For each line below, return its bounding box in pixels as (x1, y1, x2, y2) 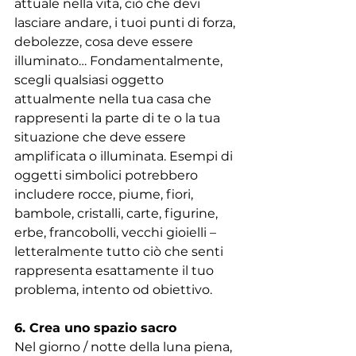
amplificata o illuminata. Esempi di (14, 148, 236, 164)
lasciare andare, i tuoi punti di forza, (14, 14, 238, 30)
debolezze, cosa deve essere (14, 33, 196, 49)
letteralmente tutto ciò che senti (14, 243, 226, 259)
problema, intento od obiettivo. (14, 281, 212, 297)
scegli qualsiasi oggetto (14, 72, 167, 87)
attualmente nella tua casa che (14, 91, 215, 106)
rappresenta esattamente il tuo (14, 262, 217, 278)
